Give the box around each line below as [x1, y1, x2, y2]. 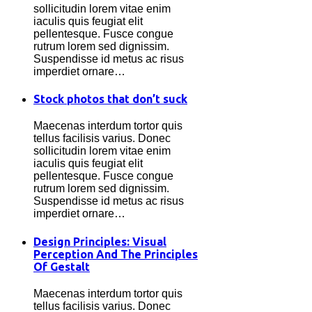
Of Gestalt [33, 260, 90, 273]
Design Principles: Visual [33, 235, 166, 248]
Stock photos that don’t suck [33, 93, 187, 106]
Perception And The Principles [33, 247, 198, 260]
